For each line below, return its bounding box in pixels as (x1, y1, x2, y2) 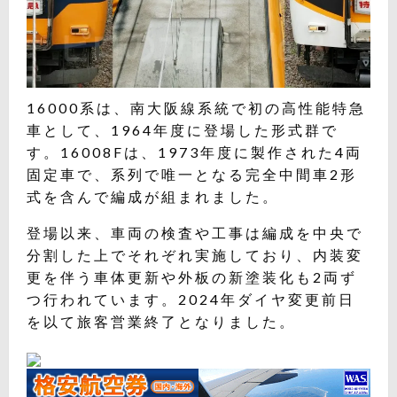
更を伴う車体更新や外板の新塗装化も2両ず (27, 269, 357, 286)
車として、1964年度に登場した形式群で (27, 121, 339, 139)
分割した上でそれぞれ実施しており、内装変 (27, 246, 363, 264)
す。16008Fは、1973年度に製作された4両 (27, 144, 362, 161)
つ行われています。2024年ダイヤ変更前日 (27, 291, 355, 308)
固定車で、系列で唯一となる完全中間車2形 (27, 166, 357, 183)
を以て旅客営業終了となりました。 (27, 313, 296, 331)
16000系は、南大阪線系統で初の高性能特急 (27, 99, 366, 117)
